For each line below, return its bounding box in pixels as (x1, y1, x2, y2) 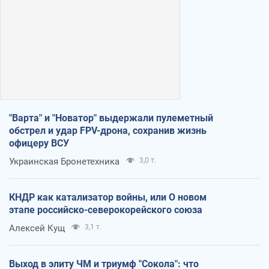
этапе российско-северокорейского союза (9, 204, 202, 216)
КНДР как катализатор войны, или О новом (9, 192, 207, 204)
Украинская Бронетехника (9, 156, 119, 168)
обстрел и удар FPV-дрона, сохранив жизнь (9, 125, 207, 137)
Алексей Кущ (9, 223, 65, 234)
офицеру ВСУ (9, 138, 69, 150)
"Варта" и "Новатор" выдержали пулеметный (9, 112, 213, 124)
